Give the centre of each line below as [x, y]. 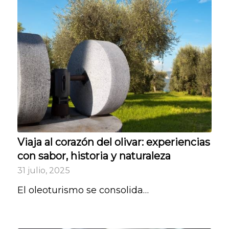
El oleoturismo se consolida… [83, 190]
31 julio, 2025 [43, 170]
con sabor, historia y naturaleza [94, 156]
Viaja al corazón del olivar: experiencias [113, 142]
